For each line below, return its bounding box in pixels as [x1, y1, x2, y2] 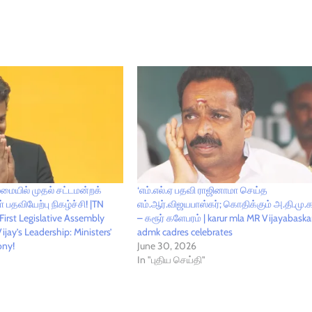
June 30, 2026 [137, 240, 197, 253]
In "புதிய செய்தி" [137, 253, 206, 267]
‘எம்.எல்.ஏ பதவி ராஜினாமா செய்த [137, 184, 268, 197]
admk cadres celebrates [137, 226, 233, 239]
